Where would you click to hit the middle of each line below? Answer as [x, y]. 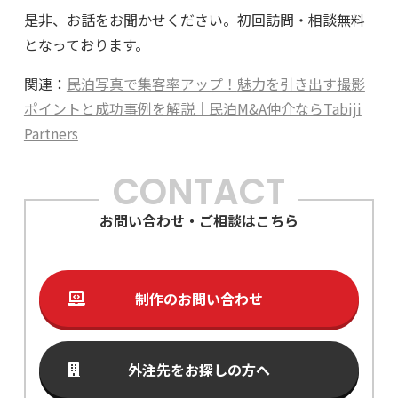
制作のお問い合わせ [199, 299]
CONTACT [199, 192]
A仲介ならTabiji [310, 109]
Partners [51, 134]
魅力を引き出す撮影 [301, 84]
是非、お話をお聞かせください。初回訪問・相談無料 [194, 20]
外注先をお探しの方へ [199, 370]
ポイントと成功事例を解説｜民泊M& [141, 109]
